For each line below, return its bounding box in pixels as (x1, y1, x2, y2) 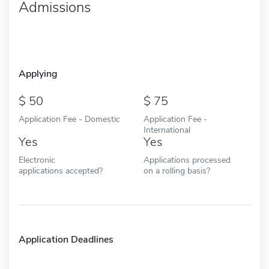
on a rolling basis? (144, 164, 210, 177)
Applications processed (144, 153, 231, 166)
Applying (19, 67, 58, 80)
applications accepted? (19, 164, 103, 177)
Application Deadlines (19, 232, 113, 246)
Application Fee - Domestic (19, 112, 120, 125)
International (144, 123, 190, 136)
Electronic (19, 153, 55, 166)
